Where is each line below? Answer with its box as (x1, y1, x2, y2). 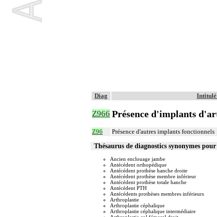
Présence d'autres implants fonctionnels (112, 128, 215, 135)
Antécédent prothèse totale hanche (110, 179, 186, 186)
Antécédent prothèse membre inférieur (110, 173, 196, 180)
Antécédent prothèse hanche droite (110, 168, 187, 174)
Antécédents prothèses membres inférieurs (110, 191, 204, 197)
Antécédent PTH (110, 185, 147, 191)
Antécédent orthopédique (110, 162, 167, 168)
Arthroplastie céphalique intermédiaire (110, 208, 196, 215)
